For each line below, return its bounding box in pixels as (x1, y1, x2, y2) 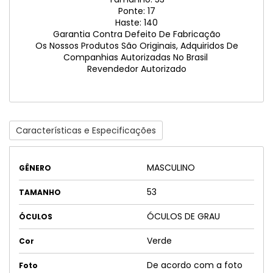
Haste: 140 (115, 16, 158, 29)
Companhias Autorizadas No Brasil (63, 51, 210, 63)
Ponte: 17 (118, 5, 155, 17)
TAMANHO (19, 187, 61, 197)
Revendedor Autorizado (87, 63, 186, 75)
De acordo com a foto (147, 259, 243, 271)
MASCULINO (147, 161, 195, 174)
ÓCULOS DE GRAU (147, 210, 220, 222)
